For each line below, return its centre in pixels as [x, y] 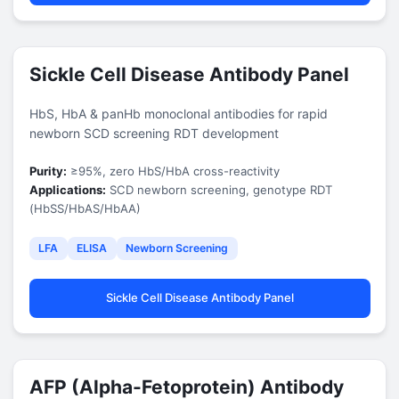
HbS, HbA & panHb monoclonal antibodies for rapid [178, 113]
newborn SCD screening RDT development [154, 133]
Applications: [67, 189]
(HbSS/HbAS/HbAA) [85, 208]
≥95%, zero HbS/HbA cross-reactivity [173, 171]
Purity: [48, 171]
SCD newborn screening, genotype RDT [219, 189]
